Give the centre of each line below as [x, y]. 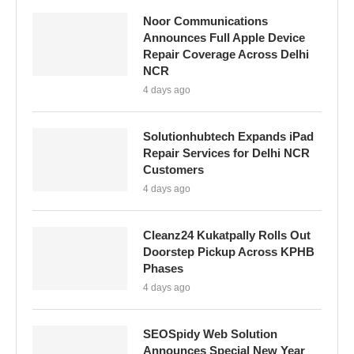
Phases [163, 268]
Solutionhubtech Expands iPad [228, 136]
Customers [173, 169]
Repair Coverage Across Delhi [226, 54]
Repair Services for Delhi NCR [226, 153]
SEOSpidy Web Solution [210, 334]
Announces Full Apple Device [224, 38]
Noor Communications [205, 21]
